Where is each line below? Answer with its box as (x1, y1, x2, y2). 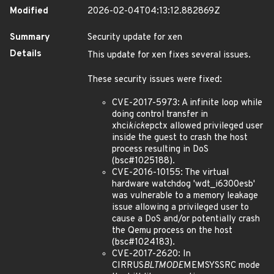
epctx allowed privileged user (145, 120, 263, 132)
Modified (10, 6, 48, 17)
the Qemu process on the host (112, 225, 232, 237)
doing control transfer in (112, 109, 208, 120)
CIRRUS (112, 260, 144, 272)
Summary (10, 32, 50, 43)
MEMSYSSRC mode (183, 260, 260, 272)
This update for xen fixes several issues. (87, 50, 251, 61)
